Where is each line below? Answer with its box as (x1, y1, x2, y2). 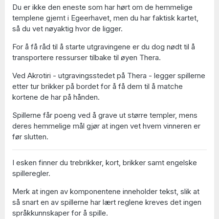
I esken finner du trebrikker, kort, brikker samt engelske (12, 158, 197, 167)
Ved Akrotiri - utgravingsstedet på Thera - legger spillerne (12, 71, 205, 80)
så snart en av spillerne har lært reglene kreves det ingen (12, 197, 201, 207)
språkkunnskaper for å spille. (12, 208, 108, 218)
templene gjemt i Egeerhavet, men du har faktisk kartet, (12, 13, 198, 22)
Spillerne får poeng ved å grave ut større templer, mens (12, 110, 197, 120)
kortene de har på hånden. (12, 92, 100, 102)
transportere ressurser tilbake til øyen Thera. (12, 53, 161, 62)
